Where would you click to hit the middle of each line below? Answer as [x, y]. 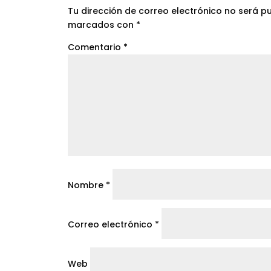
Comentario [95, 47]
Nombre [87, 185]
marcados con [102, 25]
